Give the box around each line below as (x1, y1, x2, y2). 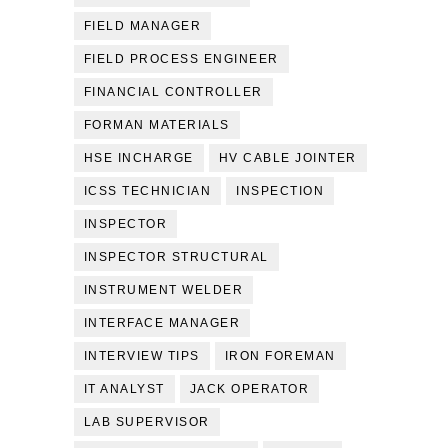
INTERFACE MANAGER (83, 316, 241, 330)
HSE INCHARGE (83, 151, 194, 165)
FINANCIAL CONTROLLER (83, 85, 263, 99)
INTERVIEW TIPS (83, 349, 200, 363)
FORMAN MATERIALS (83, 118, 230, 132)
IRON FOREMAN (224, 349, 336, 363)
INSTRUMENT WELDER (83, 283, 244, 297)
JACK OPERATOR (189, 382, 310, 396)
